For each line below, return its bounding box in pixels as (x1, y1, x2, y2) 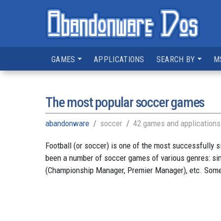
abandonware (45, 118, 89, 128)
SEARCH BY (156, 55, 195, 64)
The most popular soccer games (45, 94, 205, 110)
